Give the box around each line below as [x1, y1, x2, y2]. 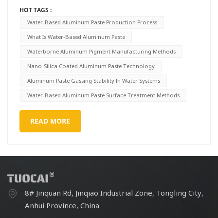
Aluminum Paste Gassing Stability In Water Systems [27, 77, 160, 85]
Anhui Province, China [25, 200, 99, 211]
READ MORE [30, 116, 71, 126]
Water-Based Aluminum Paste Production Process [27, 18, 157, 26]
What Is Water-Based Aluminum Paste [27, 33, 125, 41]
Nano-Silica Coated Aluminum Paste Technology [27, 62, 155, 70]
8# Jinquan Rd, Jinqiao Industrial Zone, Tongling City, [25, 188, 203, 198]
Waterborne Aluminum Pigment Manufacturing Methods [27, 48, 176, 55]
